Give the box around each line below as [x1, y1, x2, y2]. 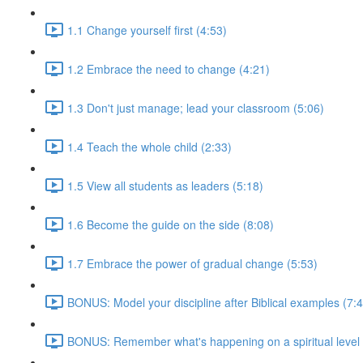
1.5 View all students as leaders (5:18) [67, 177, 263, 194]
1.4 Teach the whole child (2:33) [67, 138, 232, 155]
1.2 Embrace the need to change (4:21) [67, 60, 270, 77]
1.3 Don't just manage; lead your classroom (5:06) [67, 99, 324, 116]
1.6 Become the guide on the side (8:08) [67, 216, 274, 233]
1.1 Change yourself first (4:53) [67, 21, 227, 38]
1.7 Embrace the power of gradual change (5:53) [67, 254, 318, 271]
